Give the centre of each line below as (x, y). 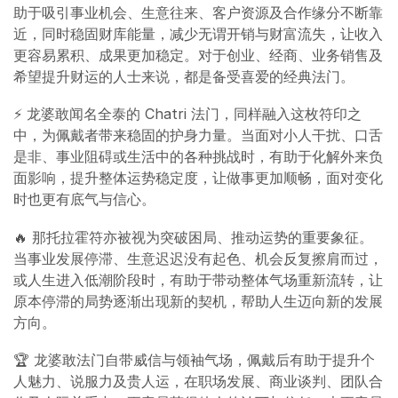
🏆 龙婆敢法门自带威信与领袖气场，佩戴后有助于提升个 (194, 360)
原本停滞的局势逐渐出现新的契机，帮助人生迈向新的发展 (198, 301)
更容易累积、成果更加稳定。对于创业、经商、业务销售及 (198, 55)
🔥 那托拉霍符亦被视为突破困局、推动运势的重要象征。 (193, 237)
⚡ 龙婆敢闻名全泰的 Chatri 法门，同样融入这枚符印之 (187, 114)
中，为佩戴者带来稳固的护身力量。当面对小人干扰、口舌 (198, 135)
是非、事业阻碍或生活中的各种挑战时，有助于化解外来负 (198, 157)
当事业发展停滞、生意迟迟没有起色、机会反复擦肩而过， (198, 258)
